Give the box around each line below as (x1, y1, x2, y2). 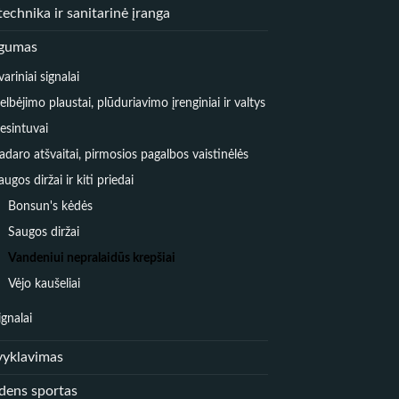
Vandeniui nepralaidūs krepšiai (8, 250, 175, 265)
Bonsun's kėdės (8, 199, 93, 213)
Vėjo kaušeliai (8, 276, 80, 290)
